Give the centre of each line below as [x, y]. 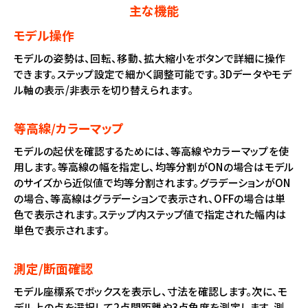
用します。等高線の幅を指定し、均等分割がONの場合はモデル [154, 167]
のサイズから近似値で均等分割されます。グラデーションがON [152, 183]
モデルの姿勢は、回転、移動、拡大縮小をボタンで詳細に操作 [150, 58]
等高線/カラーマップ [69, 128]
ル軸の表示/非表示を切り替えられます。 [104, 90]
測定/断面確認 [53, 268]
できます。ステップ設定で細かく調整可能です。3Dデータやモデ [153, 74]
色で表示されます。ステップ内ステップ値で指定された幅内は [150, 214]
